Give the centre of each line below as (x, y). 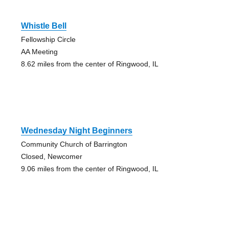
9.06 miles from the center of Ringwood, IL (89, 169)
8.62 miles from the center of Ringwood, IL (89, 64)
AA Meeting (39, 52)
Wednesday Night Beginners (76, 131)
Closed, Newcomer (51, 157)
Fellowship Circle (48, 40)
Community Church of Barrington (74, 144)
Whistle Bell (43, 26)
